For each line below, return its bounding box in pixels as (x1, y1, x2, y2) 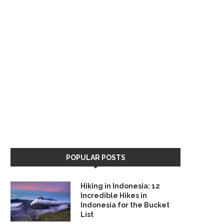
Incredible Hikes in (80, 191, 147, 199)
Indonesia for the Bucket (80, 201, 169, 209)
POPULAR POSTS (65, 153, 125, 161)
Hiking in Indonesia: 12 (80, 182, 160, 190)
